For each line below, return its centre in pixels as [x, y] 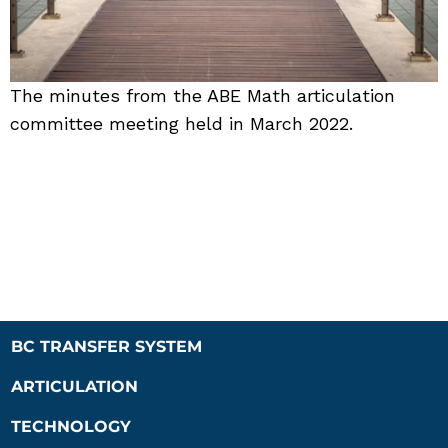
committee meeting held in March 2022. [181, 123]
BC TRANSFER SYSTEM [107, 346]
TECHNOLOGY [71, 426]
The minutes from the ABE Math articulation [202, 95]
